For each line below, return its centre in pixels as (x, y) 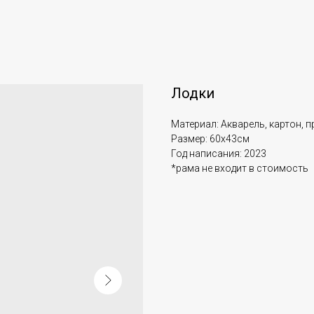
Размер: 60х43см (210, 139)
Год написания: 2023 (219, 153)
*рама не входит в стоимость (240, 168)
